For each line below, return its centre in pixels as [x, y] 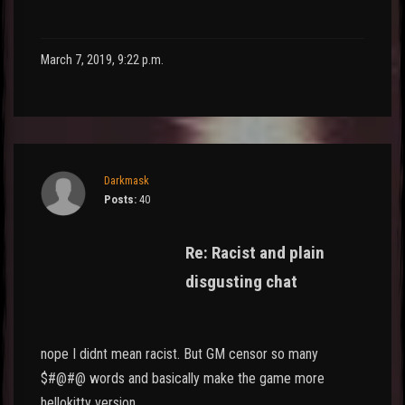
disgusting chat [241, 281]
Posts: [120, 199]
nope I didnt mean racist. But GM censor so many [179, 353]
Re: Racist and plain [255, 252]
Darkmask [127, 180]
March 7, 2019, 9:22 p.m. [102, 60]
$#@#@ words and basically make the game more [183, 378]
